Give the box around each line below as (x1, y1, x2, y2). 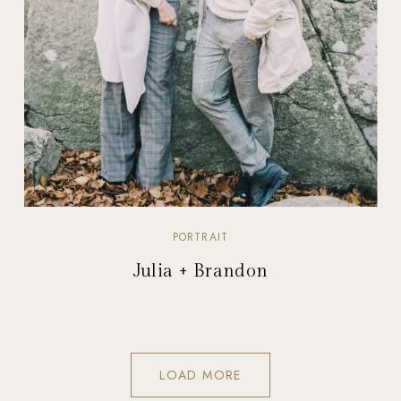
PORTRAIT (172, 229, 229, 246)
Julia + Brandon (132, 260, 269, 283)
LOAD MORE (159, 366, 242, 385)
